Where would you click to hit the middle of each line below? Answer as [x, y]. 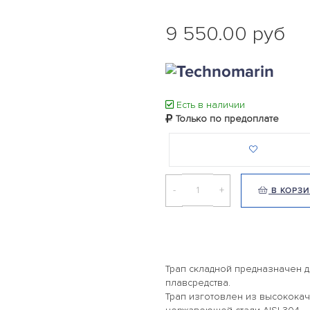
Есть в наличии [209, 105]
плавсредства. [198, 282]
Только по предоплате [226, 119]
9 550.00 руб [225, 34]
